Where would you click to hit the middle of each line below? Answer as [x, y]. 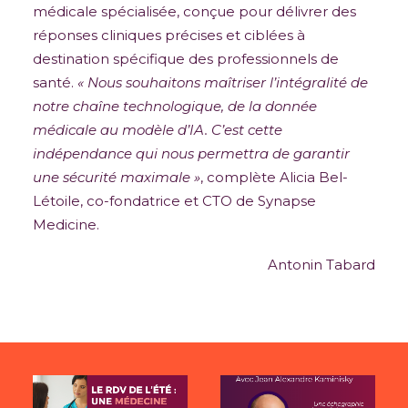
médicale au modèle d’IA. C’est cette [158, 130]
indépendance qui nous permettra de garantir [191, 153]
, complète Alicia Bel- [274, 177]
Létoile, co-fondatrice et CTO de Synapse [174, 201]
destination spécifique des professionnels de [186, 59]
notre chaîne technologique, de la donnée [175, 106]
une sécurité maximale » [117, 177]
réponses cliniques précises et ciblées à [169, 35]
